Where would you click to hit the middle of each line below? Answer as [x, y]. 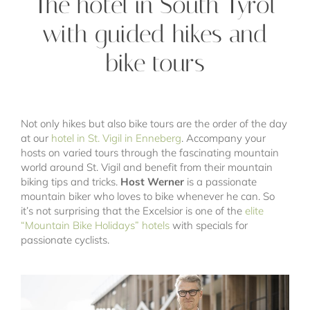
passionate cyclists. [65, 239]
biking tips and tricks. [71, 181]
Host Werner [152, 181]
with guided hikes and [155, 34]
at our [36, 138]
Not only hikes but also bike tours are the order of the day [154, 123]
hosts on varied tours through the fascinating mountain [150, 152]
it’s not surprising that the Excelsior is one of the [133, 210]
